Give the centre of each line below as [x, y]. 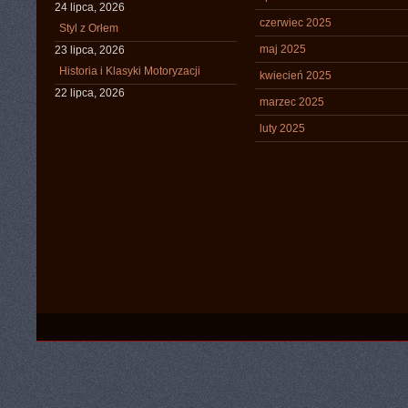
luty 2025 [282, 128]
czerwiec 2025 [296, 23]
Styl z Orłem [89, 28]
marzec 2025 [292, 102]
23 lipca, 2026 [90, 50]
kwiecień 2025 [296, 76]
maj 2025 [283, 49]
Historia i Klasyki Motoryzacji [130, 71]
